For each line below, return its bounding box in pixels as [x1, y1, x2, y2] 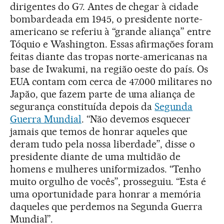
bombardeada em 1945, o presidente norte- [10, 13, 203, 25]
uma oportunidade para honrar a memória [10, 188, 201, 200]
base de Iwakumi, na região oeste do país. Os [10, 63, 208, 75]
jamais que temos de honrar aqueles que [10, 125, 188, 137]
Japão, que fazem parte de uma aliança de [10, 88, 195, 100]
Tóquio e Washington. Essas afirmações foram [10, 38, 214, 50]
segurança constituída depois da [10, 100, 155, 112]
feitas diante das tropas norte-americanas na [10, 50, 208, 62]
